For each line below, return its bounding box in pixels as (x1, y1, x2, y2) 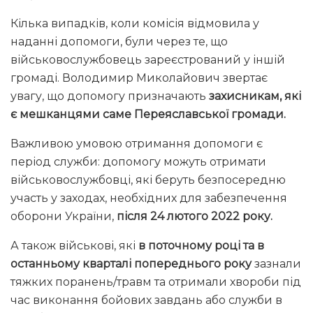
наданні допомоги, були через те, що (10, 34, 228, 48)
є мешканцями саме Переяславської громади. (10, 107, 286, 121)
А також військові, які (10, 238, 138, 252)
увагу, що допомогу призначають (10, 89, 209, 103)
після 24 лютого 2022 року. (117, 209, 272, 223)
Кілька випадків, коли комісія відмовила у (10, 16, 259, 30)
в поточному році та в (138, 238, 264, 252)
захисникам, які (209, 89, 301, 103)
